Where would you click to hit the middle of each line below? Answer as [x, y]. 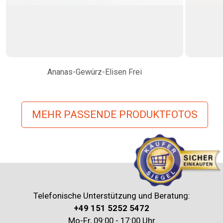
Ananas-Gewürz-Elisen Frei [95, 72]
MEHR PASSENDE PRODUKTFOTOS [114, 114]
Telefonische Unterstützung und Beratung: [111, 195]
